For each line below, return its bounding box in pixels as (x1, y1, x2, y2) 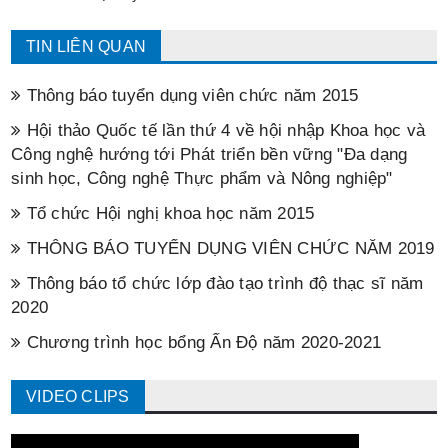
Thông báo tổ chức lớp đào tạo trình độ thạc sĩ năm (21, 274, 424, 293)
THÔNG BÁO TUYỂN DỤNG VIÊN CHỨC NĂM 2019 (21, 239, 435, 258)
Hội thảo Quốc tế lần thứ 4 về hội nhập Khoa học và (21, 121, 426, 140)
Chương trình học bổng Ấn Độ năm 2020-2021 (21, 333, 382, 352)
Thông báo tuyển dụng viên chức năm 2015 (21, 86, 359, 105)
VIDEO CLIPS (26, 388, 130, 405)
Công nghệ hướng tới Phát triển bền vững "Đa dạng (11, 145, 408, 164)
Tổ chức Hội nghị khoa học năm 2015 (21, 204, 315, 223)
